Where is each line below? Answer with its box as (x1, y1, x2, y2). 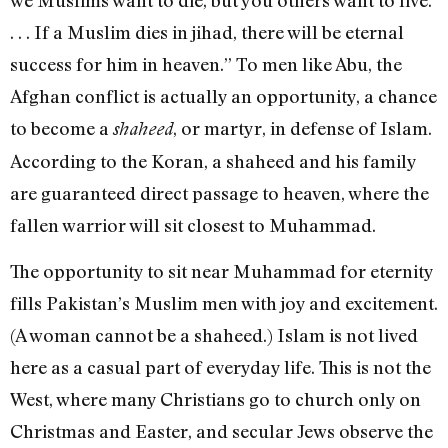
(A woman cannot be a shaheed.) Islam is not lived (10, 324, 418, 347)
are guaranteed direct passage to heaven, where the (10, 181, 429, 204)
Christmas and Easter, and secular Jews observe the (10, 420, 433, 443)
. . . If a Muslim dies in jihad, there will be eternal (10, 20, 404, 43)
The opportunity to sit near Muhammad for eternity (10, 260, 433, 283)
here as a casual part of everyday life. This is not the (10, 356, 431, 379)
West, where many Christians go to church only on (10, 388, 421, 411)
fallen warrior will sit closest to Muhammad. (10, 213, 376, 236)
